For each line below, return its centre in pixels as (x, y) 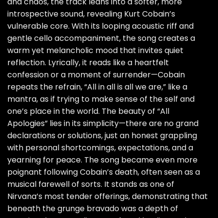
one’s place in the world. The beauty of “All (88, 111)
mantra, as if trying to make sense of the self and (101, 99)
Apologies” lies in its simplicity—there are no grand (103, 124)
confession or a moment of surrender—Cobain (96, 75)
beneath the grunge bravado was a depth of (93, 209)
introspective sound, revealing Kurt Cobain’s (91, 14)
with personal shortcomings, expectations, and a (100, 148)
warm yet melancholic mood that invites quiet (95, 51)
